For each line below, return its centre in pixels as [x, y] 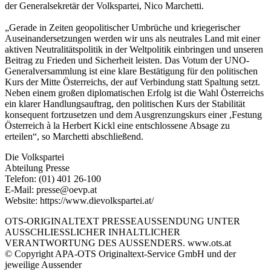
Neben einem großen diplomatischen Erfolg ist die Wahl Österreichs [134, 93]
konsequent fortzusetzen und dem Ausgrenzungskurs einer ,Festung [133, 114]
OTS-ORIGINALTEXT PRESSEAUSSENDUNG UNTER [122, 221]
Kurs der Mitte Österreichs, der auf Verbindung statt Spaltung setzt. [132, 82]
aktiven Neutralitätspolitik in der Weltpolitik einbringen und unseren [134, 49]
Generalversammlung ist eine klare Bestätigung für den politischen [131, 71]
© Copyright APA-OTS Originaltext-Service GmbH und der [120, 253]
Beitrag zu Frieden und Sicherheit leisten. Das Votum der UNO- [127, 60]
